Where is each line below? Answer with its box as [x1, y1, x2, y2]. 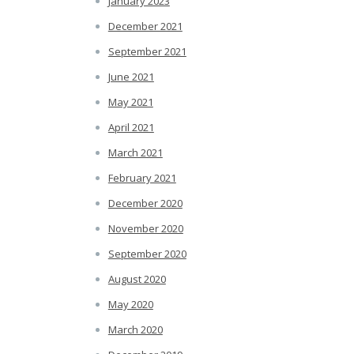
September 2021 [107, 44, 186, 59]
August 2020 [107, 272, 166, 287]
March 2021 [107, 145, 163, 160]
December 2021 [107, 19, 183, 34]
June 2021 [107, 70, 154, 85]
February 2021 [107, 171, 176, 186]
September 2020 [107, 247, 186, 262]
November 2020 [107, 221, 183, 236]
